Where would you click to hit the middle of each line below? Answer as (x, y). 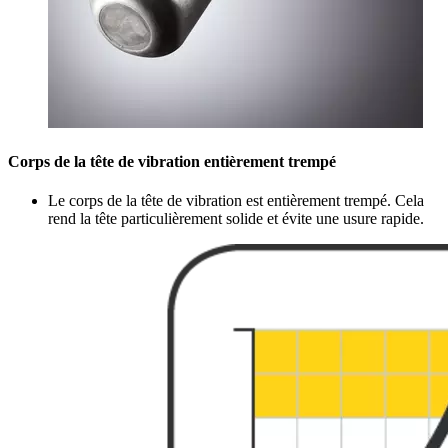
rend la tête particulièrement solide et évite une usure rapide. (236, 219)
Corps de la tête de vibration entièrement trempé (172, 162)
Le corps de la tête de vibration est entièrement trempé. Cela (236, 201)
